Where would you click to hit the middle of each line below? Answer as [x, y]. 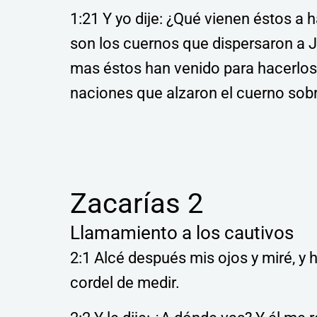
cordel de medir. [125, 283]
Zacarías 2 [136, 203]
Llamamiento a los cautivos [181, 233]
